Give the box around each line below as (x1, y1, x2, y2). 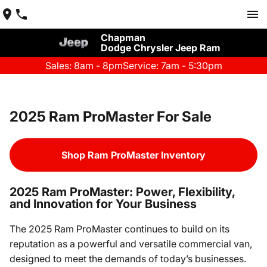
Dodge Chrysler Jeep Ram (100, 42, 221, 54)
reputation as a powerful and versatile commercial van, (10, 238, 252, 250)
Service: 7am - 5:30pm (122, 60, 222, 72)
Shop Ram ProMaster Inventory (61, 149, 206, 161)
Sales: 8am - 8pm (45, 60, 123, 72)
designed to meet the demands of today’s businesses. (10, 253, 246, 265)
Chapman (100, 32, 145, 44)
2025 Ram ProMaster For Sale (10, 108, 212, 125)
